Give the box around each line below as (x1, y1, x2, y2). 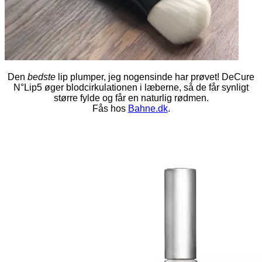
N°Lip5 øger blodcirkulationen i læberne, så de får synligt (13, 82, 249, 92)
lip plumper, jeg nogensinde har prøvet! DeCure (58, 71, 254, 82)
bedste (27, 71, 58, 82)
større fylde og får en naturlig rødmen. (53, 92, 209, 103)
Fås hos (92, 103, 128, 113)
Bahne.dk (127, 103, 168, 113)
